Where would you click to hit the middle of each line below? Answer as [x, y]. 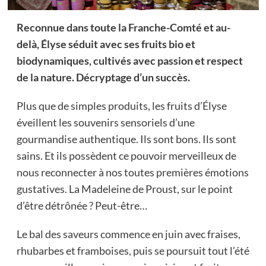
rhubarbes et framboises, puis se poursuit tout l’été [133, 251]
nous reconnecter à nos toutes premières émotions [132, 172]
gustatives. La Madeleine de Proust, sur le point [124, 189]
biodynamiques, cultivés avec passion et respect [129, 61]
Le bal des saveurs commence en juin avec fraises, [128, 234]
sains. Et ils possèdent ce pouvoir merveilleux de [126, 156]
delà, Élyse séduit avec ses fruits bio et [106, 44]
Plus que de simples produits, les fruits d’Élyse [121, 106]
